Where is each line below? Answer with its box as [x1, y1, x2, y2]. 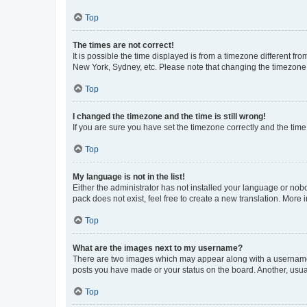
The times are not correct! [73, 40, 174, 50]
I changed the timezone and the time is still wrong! [73, 111, 266, 121]
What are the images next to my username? [73, 243, 243, 253]
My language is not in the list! [73, 171, 185, 182]
